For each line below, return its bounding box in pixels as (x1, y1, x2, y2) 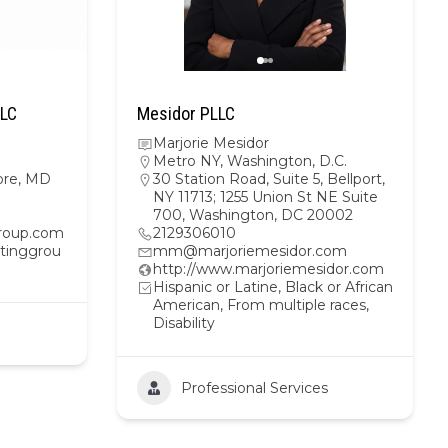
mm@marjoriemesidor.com (153, 242, 347, 260)
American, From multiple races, (153, 296, 369, 314)
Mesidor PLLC (137, 103, 235, 124)
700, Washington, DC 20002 (153, 206, 353, 224)
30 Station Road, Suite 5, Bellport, (153, 170, 385, 188)
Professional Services (181, 379, 328, 397)
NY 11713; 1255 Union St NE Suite (153, 188, 378, 206)
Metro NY (153, 152, 220, 170)
